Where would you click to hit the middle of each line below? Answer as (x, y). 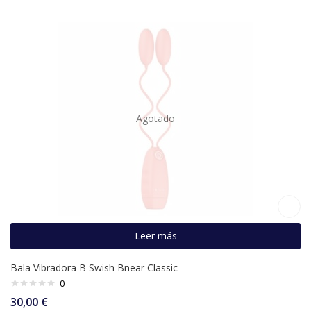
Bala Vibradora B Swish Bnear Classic (94, 268)
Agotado (155, 119)
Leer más (155, 236)
